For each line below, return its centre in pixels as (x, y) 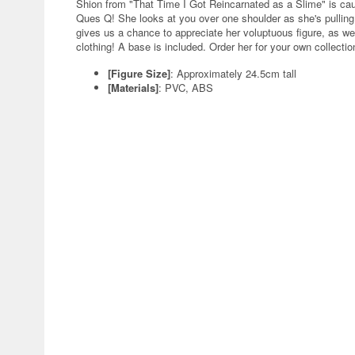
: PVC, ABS (186, 88)
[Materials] (133, 88)
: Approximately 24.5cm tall (233, 73)
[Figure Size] (139, 73)
